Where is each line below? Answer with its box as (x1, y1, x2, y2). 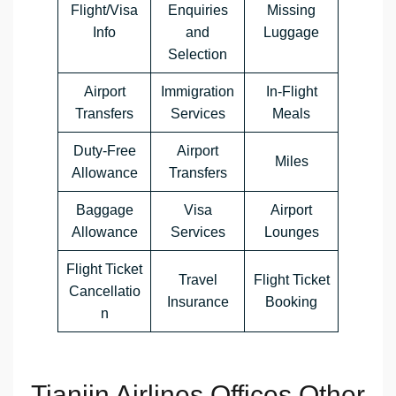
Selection (168, 47, 227, 62)
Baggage (75, 202, 133, 217)
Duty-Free (72, 143, 136, 158)
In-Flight (265, 84, 317, 99)
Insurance (166, 294, 229, 309)
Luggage (263, 25, 319, 40)
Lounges (263, 225, 319, 240)
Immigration (161, 84, 234, 99)
